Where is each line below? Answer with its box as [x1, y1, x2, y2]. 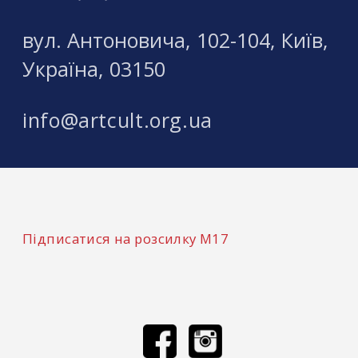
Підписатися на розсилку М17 [22, 229, 229, 249]
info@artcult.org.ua [22, 106, 213, 134]
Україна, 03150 [22, 55, 165, 83]
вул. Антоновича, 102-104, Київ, [22, 26, 328, 54]
